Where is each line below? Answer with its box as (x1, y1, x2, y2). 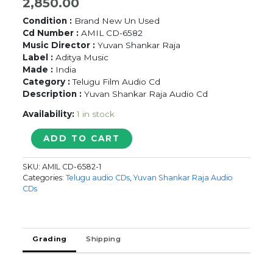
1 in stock (77, 109, 115, 119)
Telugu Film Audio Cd (73, 76, 161, 87)
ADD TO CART (43, 133, 121, 144)
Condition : (23, 15, 75, 26)
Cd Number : (23, 27, 79, 38)
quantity (22, 227, 56, 237)
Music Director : (23, 40, 98, 50)
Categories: (23, 172, 66, 182)
